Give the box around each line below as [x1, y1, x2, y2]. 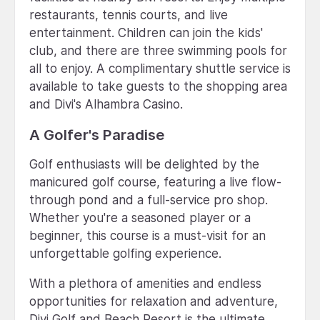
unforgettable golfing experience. [29, 246, 221, 261]
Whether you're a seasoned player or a [29, 210, 251, 225]
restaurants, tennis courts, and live [29, 7, 228, 22]
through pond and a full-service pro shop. [29, 192, 268, 207]
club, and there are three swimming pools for [29, 43, 287, 58]
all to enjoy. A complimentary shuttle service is [29, 61, 291, 76]
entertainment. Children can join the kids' [29, 25, 263, 40]
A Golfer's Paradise [29, 125, 165, 144]
